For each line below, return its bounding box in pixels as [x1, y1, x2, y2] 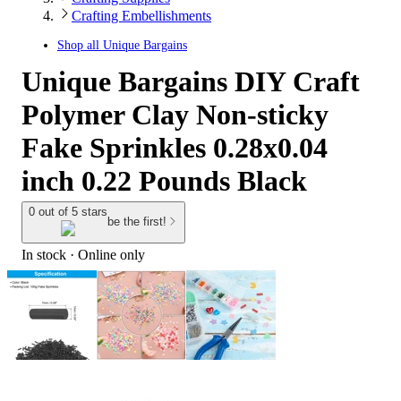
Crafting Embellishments [72, 8, 211, 23]
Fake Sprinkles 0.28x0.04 [21, 132, 328, 164]
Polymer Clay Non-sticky [21, 98, 328, 131]
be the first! [107, 215, 166, 229]
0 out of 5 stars [29, 205, 107, 218]
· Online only [66, 246, 145, 262]
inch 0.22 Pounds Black [21, 165, 307, 197]
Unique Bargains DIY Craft [21, 65, 360, 98]
